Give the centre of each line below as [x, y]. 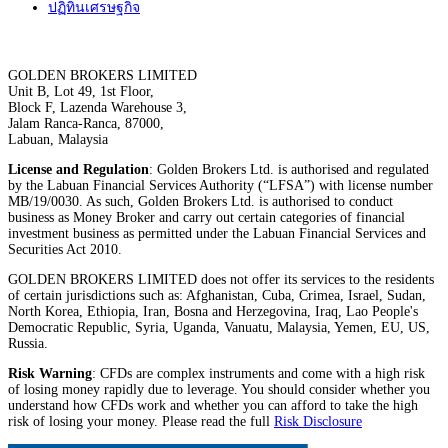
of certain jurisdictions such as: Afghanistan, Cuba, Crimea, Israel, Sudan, [217, 296]
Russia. [28, 344]
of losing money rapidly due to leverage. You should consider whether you [219, 390]
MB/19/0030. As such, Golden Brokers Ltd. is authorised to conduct [200, 202]
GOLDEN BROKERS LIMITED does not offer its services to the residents [221, 280]
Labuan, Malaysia [58, 140]
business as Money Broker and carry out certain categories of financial [206, 218]
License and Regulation [78, 170]
